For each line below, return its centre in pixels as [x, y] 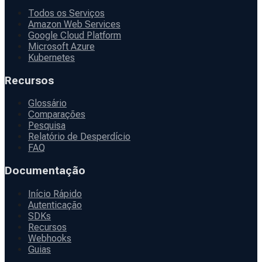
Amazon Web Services [74, 24]
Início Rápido [55, 194]
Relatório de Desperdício [79, 137]
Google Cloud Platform [75, 35]
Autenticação [55, 205]
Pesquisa [47, 126]
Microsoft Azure [61, 46]
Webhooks [50, 238]
